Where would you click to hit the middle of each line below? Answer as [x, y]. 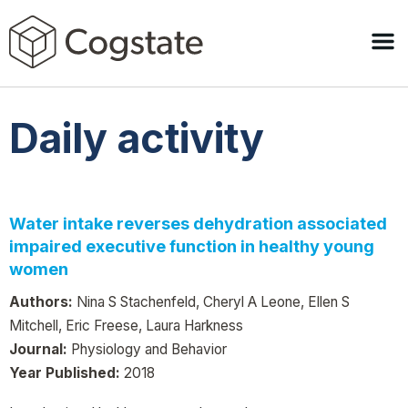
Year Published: [65, 372]
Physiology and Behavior [147, 349]
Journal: [38, 349]
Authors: [41, 301]
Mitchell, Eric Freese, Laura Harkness [126, 325]
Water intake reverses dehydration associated [198, 223]
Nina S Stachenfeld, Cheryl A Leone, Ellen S [211, 301]
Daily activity [137, 138]
